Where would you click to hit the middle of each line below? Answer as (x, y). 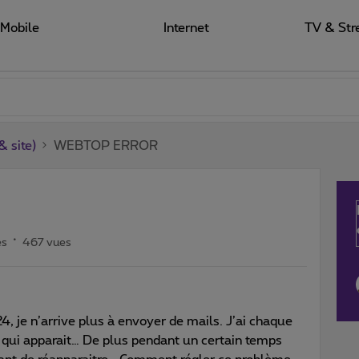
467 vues (47, 242)
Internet (186, 28)
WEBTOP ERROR (106, 145)
